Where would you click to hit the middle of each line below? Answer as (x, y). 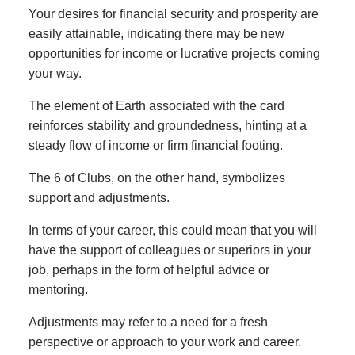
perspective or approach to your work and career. (165, 342)
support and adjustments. (99, 197)
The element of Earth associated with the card (157, 105)
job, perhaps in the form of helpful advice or (149, 269)
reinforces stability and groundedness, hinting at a (168, 125)
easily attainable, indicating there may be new (157, 33)
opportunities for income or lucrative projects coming (174, 53)
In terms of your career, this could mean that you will (173, 230)
